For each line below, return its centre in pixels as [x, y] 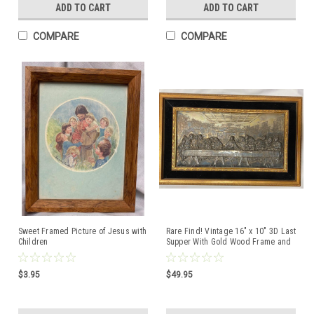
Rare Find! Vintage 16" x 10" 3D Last [231, 231]
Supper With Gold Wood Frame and [228, 242]
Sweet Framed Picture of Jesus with [82, 231]
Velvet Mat [184, 252]
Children [33, 242]
